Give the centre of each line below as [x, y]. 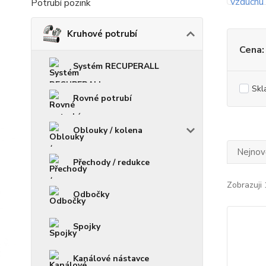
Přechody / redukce [111, 162]
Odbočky [91, 194]
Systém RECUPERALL [116, 66]
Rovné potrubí [102, 98]
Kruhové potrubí [102, 34]
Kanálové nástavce [111, 258]
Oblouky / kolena [108, 130]
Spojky [87, 226]
